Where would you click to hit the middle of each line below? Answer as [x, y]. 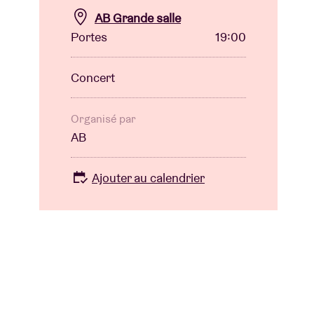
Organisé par [103, 119]
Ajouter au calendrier [148, 178]
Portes [89, 37]
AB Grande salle [138, 18]
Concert [93, 78]
